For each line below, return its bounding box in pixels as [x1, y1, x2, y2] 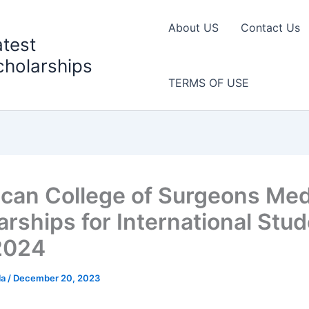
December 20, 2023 [13, 272, 100, 283]
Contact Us [240, 21, 300, 34]
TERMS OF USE [168, 76, 249, 90]
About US [168, 21, 219, 34]
